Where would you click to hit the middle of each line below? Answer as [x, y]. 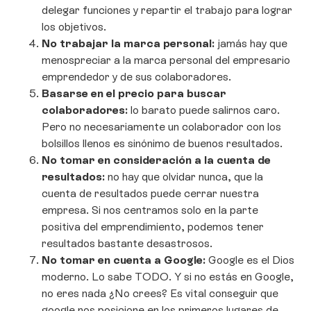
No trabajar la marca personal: [129, 44]
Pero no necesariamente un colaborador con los [161, 127]
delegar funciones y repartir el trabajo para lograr [167, 10]
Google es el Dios [251, 260]
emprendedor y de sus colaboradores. [136, 77]
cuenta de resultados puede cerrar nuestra [150, 194]
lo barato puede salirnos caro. [204, 110]
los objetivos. [74, 27]
